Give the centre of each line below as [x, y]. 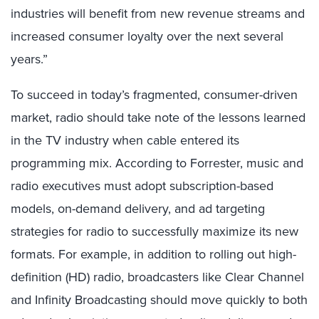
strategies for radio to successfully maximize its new [155, 231]
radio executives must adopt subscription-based [142, 186]
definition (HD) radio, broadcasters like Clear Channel [157, 277]
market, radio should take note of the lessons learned [158, 117]
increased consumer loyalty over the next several [147, 36]
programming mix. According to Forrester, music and [157, 163]
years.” [29, 59]
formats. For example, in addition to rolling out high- [153, 254]
